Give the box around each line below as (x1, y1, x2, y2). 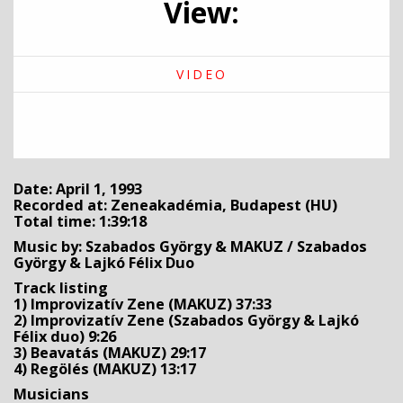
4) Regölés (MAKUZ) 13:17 (13, 359, 196, 379)
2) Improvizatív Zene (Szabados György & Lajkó (13, 310, 359, 330)
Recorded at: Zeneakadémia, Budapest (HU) (13, 195, 337, 215)
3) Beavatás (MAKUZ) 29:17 (13, 343, 206, 363)
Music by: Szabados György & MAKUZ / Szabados (13, 237, 367, 256)
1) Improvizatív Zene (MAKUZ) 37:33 (13, 294, 272, 314)
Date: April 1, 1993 (13, 179, 142, 199)
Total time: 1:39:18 (13, 211, 147, 231)
